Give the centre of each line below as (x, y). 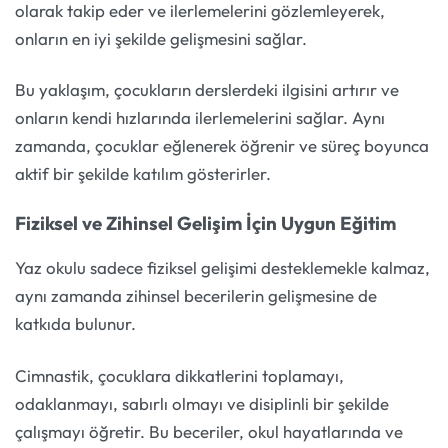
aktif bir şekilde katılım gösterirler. (143, 174)
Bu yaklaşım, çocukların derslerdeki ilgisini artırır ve (207, 90)
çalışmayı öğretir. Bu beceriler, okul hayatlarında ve (209, 431)
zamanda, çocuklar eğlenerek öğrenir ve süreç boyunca (222, 146)
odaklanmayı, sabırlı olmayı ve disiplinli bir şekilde (202, 403)
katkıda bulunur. (75, 324)
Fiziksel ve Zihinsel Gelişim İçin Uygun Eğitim (205, 222)
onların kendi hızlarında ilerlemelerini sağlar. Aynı (200, 118)
